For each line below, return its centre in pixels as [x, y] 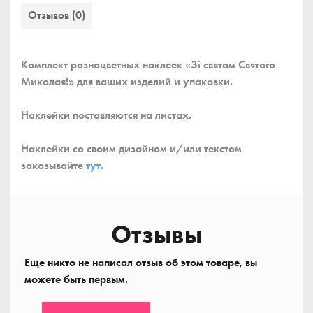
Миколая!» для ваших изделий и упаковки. [127, 82]
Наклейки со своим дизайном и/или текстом [131, 149]
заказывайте [53, 166]
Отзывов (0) [57, 15]
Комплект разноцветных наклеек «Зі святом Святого [148, 65]
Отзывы [156, 235]
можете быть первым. [76, 279]
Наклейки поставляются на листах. [106, 115]
